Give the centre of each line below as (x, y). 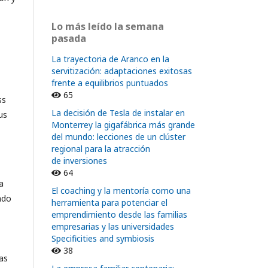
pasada (69, 39)
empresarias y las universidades (113, 227)
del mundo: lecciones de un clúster (118, 137)
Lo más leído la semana (108, 27)
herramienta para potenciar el (109, 203)
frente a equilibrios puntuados (110, 83)
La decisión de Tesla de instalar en (118, 113)
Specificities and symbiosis (103, 239)
